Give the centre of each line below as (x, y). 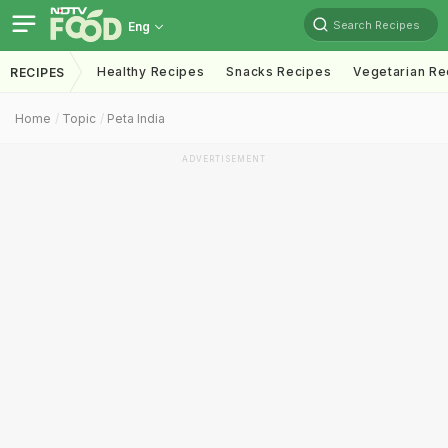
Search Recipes (376, 24)
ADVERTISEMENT (224, 159)
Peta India (136, 118)
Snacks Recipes (279, 71)
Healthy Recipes (150, 71)
